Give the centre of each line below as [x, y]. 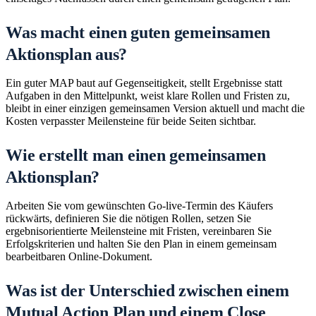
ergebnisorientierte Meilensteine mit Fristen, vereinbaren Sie [139, 231]
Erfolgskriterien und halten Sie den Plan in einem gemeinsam [141, 244]
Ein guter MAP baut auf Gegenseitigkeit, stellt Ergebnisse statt [144, 83]
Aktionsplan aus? [67, 55]
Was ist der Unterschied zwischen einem [147, 291]
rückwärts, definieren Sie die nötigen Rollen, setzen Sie [128, 219]
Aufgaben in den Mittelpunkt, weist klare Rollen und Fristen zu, [148, 96]
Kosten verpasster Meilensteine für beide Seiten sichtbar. [131, 121]
